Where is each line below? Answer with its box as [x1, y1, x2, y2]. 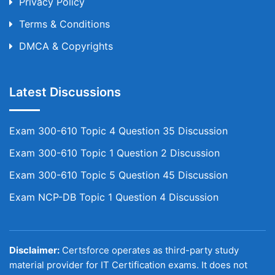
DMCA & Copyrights [19, 40, 113, 52]
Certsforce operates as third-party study [60, 244, 239, 256]
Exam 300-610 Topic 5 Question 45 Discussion [9, 169, 228, 181]
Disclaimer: [9, 244, 60, 256]
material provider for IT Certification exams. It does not [9, 259, 247, 271]
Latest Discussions [9, 85, 121, 99]
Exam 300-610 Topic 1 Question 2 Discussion [9, 147, 220, 159]
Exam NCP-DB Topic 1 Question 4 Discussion [9, 191, 219, 203]
